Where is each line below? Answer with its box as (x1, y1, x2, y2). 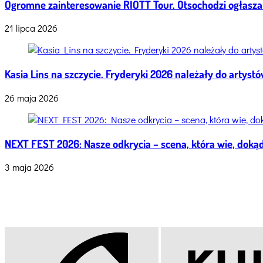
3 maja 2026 (5, 161, 54, 174)
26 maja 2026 (5, 91, 59, 104)
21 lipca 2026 (5, 22, 58, 35)
